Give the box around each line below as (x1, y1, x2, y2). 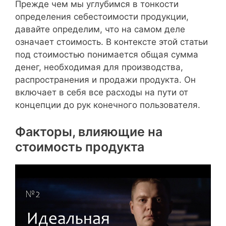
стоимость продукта (15, 139, 144, 155)
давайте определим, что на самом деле (15, 24, 185, 34)
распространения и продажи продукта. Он (15, 74, 196, 85)
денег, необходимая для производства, (15, 62, 183, 72)
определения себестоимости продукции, (15, 11, 189, 22)
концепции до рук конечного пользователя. (15, 99, 200, 110)
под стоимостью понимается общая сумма (15, 49, 198, 60)
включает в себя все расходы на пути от (15, 87, 188, 97)
